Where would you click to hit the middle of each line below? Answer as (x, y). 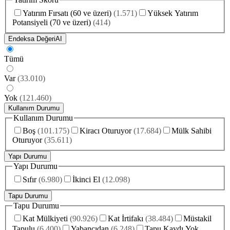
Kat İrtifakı (126, 219)
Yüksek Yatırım (173, 13)
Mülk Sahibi (191, 131)
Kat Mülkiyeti (45, 219)
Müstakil (197, 219)
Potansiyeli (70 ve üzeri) (52, 22)
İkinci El (86, 179)
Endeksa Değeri (32, 39)
